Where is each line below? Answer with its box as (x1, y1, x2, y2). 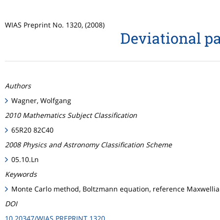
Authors (5, 81, 31, 90)
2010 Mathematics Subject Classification (5, 110, 137, 120)
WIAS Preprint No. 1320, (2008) (5, 20, 105, 29)
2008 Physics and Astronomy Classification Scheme (5, 140, 172, 149)
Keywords (5, 169, 37, 179)
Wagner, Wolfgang (11, 96, 72, 105)
